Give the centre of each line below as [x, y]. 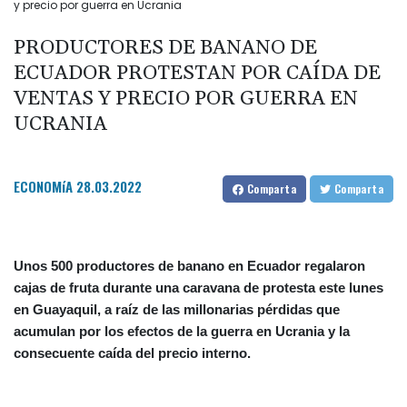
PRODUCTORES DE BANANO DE [165, 49]
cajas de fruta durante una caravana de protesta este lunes [199, 288]
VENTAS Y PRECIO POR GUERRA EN [186, 99]
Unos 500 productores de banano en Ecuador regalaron [189, 266]
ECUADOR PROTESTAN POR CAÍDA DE [197, 74]
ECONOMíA [43, 187]
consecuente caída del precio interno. [132, 353]
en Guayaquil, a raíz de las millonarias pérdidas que [177, 310]
